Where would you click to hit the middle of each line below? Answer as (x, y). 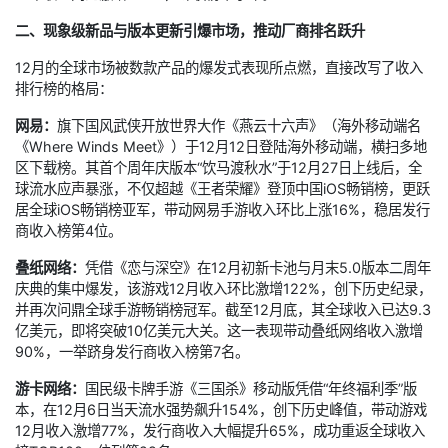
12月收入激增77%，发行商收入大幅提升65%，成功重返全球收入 (220, 431)
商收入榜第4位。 (68, 231)
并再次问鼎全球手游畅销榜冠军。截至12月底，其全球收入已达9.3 (223, 310)
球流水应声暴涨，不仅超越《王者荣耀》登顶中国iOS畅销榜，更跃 (222, 189)
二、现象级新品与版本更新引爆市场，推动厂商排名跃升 (190, 31)
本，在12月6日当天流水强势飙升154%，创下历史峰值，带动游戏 (221, 410)
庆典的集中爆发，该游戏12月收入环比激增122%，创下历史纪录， (223, 289)
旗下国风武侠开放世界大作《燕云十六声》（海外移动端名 (239, 126)
